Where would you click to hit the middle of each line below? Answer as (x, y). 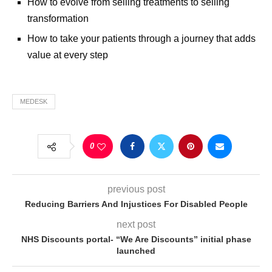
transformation (58, 18)
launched (136, 250)
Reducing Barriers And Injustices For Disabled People (136, 204)
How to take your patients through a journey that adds (141, 38)
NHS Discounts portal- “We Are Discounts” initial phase (136, 239)
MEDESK (34, 101)
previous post (136, 189)
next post (136, 224)
